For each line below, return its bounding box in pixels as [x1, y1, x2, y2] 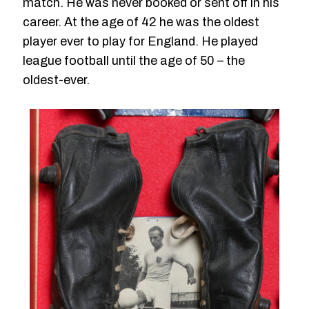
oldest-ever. [23, 72, 90, 87]
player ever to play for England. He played [23, 34, 258, 48]
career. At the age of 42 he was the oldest [23, 14, 259, 29]
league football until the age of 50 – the [23, 53, 245, 68]
